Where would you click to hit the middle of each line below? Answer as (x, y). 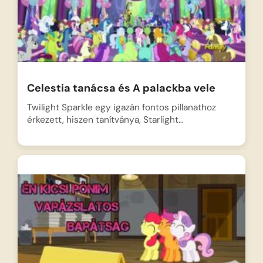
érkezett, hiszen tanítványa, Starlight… (105, 120)
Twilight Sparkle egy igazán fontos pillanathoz (121, 108)
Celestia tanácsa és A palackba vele (121, 88)
